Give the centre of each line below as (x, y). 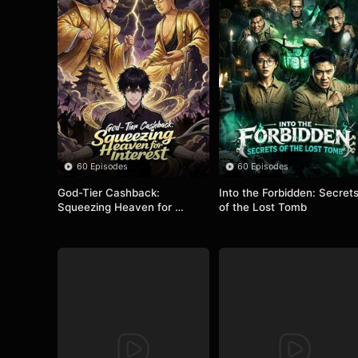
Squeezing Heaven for (115, 207)
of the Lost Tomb (263, 207)
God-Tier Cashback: (109, 192)
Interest (78, 221)
